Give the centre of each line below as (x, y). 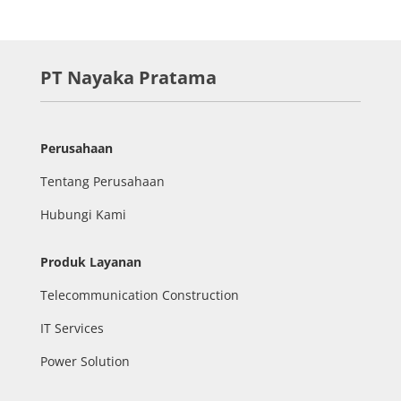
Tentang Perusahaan (102, 181)
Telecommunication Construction (139, 295)
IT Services (72, 328)
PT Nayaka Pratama (128, 77)
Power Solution (85, 361)
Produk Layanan (90, 262)
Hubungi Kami (83, 214)
